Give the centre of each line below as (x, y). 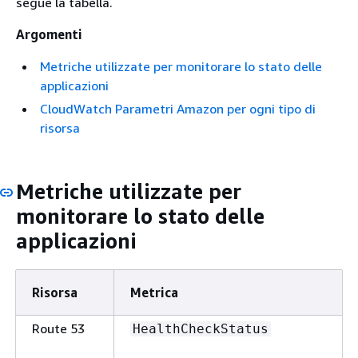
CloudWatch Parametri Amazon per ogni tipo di (178, 109)
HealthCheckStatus (201, 329)
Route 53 (58, 328)
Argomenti (49, 34)
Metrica (154, 292)
